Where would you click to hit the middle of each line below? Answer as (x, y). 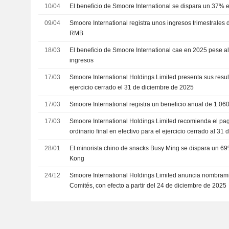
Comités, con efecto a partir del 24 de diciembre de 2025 (148, 186)
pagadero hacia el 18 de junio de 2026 (124, 142)
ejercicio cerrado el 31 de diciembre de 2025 (132, 87)
